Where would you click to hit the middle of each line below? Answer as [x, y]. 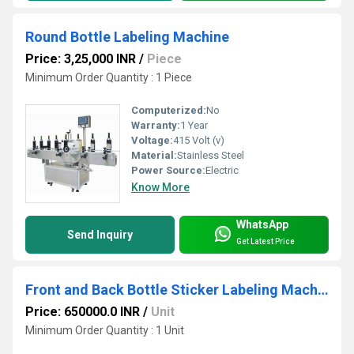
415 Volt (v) [199, 141]
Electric [222, 171]
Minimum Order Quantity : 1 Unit [105, 331]
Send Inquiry [100, 235]
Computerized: [169, 111]
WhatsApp [262, 225]
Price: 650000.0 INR [83, 312]
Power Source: [168, 171]
